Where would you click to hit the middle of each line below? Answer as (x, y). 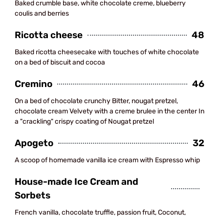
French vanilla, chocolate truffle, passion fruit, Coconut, (100, 212)
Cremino (33, 84)
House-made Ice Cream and (77, 182)
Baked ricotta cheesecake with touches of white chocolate (107, 52)
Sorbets (33, 195)
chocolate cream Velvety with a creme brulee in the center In (109, 111)
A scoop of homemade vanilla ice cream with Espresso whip (107, 160)
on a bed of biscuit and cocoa (60, 62)
